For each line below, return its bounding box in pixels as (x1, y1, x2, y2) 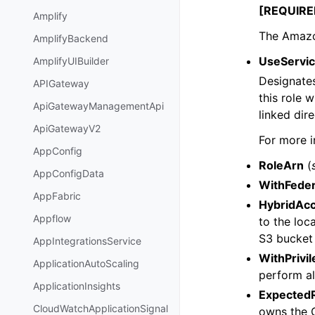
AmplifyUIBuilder (33, 55, 109, 67)
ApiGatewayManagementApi (33, 100, 164, 112)
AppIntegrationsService (33, 235, 141, 247)
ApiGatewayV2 (33, 122, 101, 135)
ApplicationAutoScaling (33, 257, 139, 270)
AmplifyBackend (33, 32, 108, 45)
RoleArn (259, 158, 304, 172)
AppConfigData (33, 167, 104, 180)
